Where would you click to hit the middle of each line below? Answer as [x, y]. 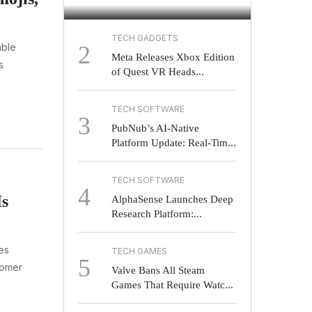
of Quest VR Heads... [158, 72]
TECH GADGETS [145, 38]
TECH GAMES [139, 251]
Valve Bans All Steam [158, 271]
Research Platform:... [157, 214]
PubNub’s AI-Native [155, 128]
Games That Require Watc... [172, 285]
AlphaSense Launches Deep [172, 200]
